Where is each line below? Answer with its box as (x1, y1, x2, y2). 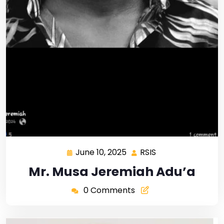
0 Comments (83, 184, 135, 196)
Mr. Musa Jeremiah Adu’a (28, 163, 195, 181)
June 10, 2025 (75, 146, 126, 158)
